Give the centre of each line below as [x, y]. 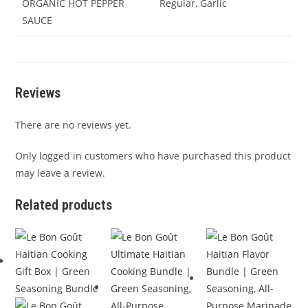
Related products [64, 205]
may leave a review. [60, 173]
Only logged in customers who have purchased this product [153, 155]
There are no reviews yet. [74, 124]
